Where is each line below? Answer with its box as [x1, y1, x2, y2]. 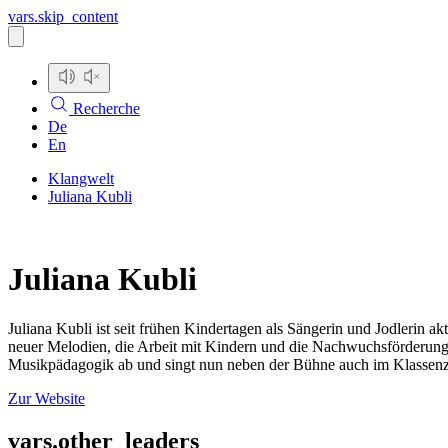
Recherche [69, 100, 140, 117]
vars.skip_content [8, 8, 118, 25]
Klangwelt [48, 170, 114, 187]
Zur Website [8, 389, 85, 407]
